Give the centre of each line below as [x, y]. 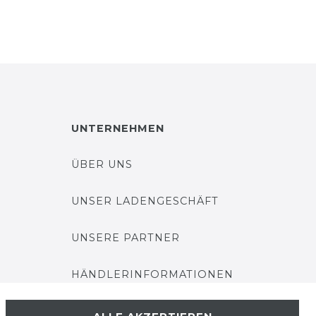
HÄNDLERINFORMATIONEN [152, 274]
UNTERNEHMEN [118, 128]
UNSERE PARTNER [126, 238]
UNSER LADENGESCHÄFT [145, 201]
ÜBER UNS [102, 164]
